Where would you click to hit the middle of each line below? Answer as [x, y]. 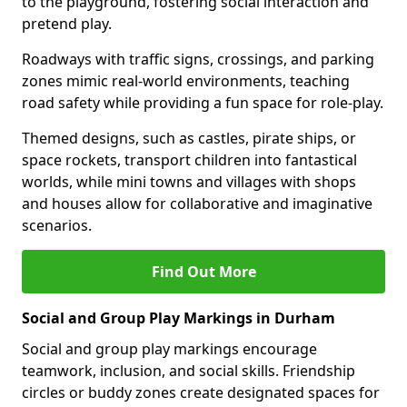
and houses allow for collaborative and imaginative [197, 203]
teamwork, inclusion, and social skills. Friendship [189, 371]
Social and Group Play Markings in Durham [179, 318]
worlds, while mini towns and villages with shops [189, 182]
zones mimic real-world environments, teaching [186, 81]
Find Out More [203, 272]
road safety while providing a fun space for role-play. [203, 103]
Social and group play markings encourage [169, 349]
